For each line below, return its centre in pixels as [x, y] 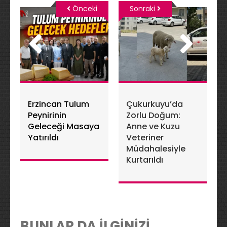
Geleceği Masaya [64, 127]
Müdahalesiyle [156, 149]
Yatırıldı [43, 138]
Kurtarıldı [145, 160]
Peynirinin [47, 116]
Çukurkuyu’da [155, 104]
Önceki [84, 9]
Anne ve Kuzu [153, 127]
